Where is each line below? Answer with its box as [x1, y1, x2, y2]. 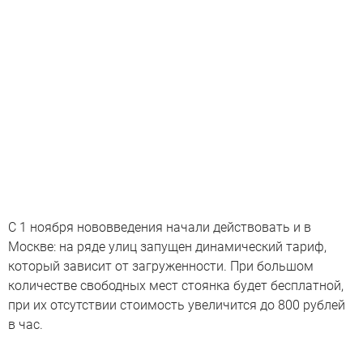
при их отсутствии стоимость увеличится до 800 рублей [8, 297, 345, 313]
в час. [8, 316, 43, 332]
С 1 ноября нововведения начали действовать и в [8, 219, 311, 235]
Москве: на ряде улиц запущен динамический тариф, [8, 238, 327, 254]
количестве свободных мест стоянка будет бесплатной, [8, 277, 344, 293]
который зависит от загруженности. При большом [8, 258, 314, 274]
